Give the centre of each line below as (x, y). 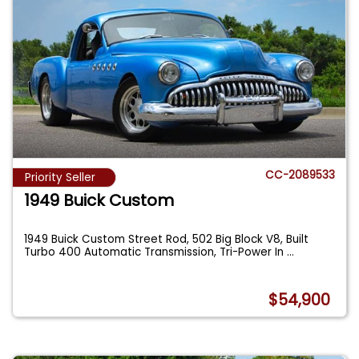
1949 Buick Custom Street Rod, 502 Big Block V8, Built (167, 240)
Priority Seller (60, 178)
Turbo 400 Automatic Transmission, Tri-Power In (156, 252)
